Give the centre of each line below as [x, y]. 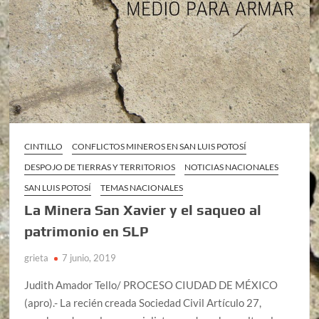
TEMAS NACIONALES [142, 187]
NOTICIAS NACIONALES [232, 167]
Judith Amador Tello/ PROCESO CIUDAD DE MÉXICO [151, 284]
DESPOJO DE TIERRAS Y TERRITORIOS [100, 167]
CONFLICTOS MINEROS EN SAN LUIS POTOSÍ [159, 146]
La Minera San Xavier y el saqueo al [143, 209]
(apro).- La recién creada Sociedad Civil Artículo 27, [143, 302]
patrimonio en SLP [87, 231]
